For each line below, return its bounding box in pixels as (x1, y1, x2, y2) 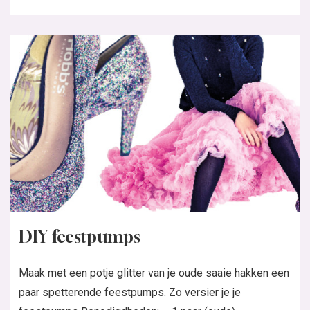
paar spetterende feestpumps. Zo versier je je (19, 286, 241, 300)
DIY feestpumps (19, 227, 140, 247)
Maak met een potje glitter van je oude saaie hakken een (19, 266, 289, 280)
